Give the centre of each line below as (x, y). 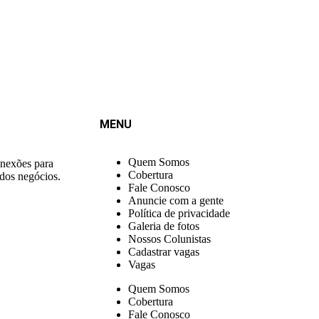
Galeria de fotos (164, 226)
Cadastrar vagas (164, 251)
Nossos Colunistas (169, 239)
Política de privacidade (179, 213)
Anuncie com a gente (176, 200)
